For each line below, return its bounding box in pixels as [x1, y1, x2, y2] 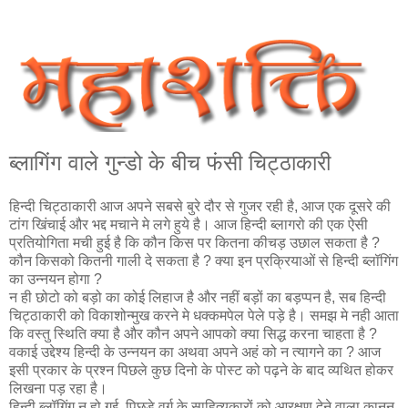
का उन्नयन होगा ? [9, 271, 102, 288]
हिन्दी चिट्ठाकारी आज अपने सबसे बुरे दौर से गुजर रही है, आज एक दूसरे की [9, 199, 391, 215]
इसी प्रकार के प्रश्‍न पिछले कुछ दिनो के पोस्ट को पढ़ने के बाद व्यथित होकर [9, 362, 393, 379]
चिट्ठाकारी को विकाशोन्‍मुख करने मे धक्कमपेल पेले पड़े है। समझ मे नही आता [9, 308, 399, 324]
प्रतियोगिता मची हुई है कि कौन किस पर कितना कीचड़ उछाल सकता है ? [9, 235, 380, 251]
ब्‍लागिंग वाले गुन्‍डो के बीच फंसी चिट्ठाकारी [9, 150, 331, 176]
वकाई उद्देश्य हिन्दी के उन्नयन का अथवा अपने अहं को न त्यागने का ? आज [9, 344, 381, 361]
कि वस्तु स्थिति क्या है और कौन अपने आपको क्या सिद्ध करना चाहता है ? [9, 326, 377, 342]
